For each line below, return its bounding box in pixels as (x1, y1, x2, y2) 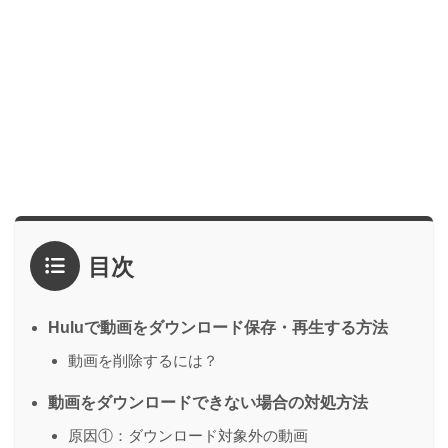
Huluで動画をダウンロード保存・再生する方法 (48, 318, 388, 336)
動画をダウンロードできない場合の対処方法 (48, 393, 368, 411)
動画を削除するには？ (68, 351, 218, 369)
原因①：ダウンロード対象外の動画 (68, 426, 308, 444)
